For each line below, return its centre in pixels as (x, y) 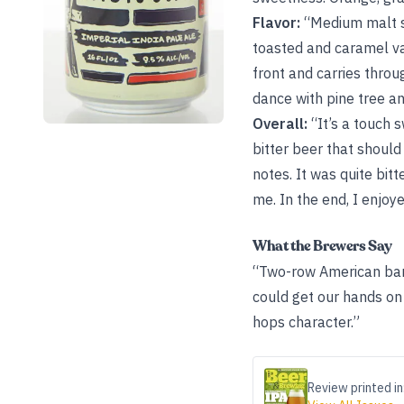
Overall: (280, 124)
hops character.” (306, 322)
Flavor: (276, 23)
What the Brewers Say (322, 246)
